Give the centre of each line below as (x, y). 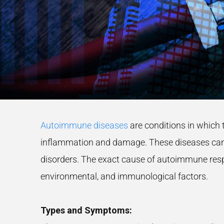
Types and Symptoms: (86, 210)
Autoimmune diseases (84, 125)
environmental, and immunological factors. (124, 176)
